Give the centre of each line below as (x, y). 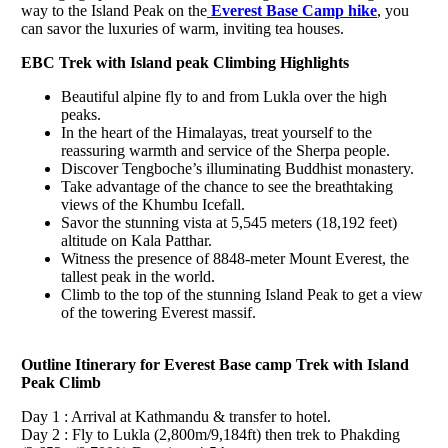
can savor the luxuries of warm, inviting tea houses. (182, 28)
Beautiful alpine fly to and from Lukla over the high (224, 96)
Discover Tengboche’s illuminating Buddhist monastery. (237, 168)
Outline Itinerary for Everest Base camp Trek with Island (215, 364)
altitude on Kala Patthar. (136, 240)
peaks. (81, 114)
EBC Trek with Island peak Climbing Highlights (185, 62)
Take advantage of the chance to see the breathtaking (227, 186)
